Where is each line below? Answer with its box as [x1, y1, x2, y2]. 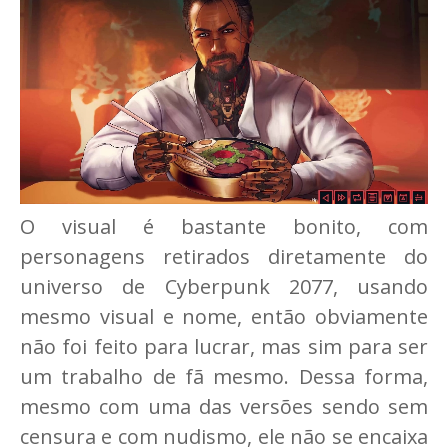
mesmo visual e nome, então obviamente [20, 302, 428, 330]
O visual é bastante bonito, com [20, 212, 428, 240]
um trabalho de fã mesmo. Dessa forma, [20, 362, 428, 390]
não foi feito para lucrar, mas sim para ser [20, 332, 428, 360]
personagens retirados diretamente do [20, 242, 428, 270]
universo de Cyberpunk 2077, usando [20, 272, 428, 300]
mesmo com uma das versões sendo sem [20, 392, 428, 420]
